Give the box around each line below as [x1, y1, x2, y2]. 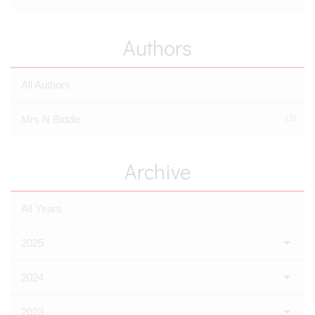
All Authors [21, 79, 70, 91]
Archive [124, 157, 191, 186]
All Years [21, 202, 62, 215]
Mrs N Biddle [21, 113, 81, 126]
